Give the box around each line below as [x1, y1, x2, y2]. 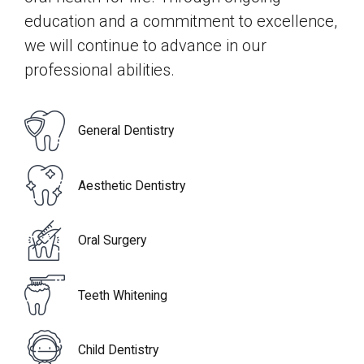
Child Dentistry [77, 342, 158, 358]
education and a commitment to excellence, [24, 11, 337, 31]
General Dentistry [77, 123, 174, 139]
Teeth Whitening [77, 287, 167, 303]
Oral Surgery [77, 232, 146, 249]
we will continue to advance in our [24, 35, 266, 55]
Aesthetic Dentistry [77, 177, 185, 193]
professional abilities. [24, 59, 175, 80]
